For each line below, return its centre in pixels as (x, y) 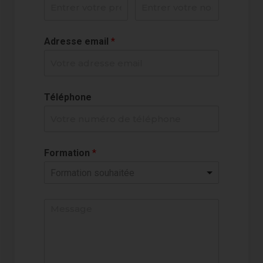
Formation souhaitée (92, 173)
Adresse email (77, 42)
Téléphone (68, 97)
